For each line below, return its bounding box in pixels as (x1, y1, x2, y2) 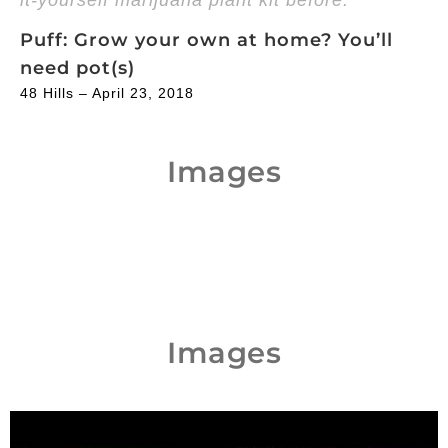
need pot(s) (20, 56, 135, 79)
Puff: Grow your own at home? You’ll (20, 28, 393, 51)
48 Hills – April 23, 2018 (20, 84, 194, 101)
